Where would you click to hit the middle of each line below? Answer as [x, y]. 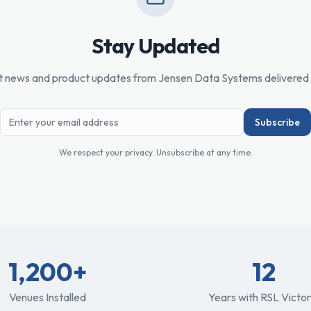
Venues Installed [47, 297]
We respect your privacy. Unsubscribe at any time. [155, 152]
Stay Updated [155, 46]
